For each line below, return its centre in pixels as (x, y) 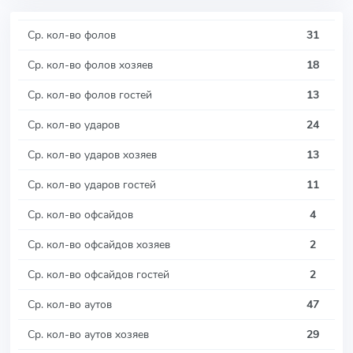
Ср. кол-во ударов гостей (92, 184)
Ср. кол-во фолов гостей (90, 94)
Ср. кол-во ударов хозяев (92, 154)
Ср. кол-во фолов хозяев (90, 64)
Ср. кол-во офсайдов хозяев (99, 244)
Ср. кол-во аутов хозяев (88, 334)
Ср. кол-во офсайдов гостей (98, 274)
